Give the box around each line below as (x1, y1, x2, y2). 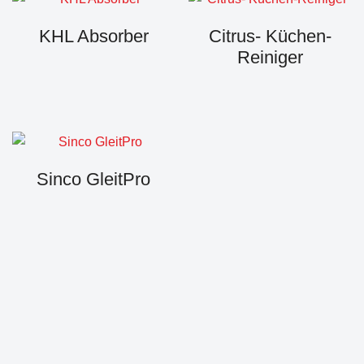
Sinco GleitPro (37, 168, 151, 189)
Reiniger (237, 47, 304, 67)
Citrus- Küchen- (209, 26, 332, 46)
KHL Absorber (38, 26, 149, 46)
